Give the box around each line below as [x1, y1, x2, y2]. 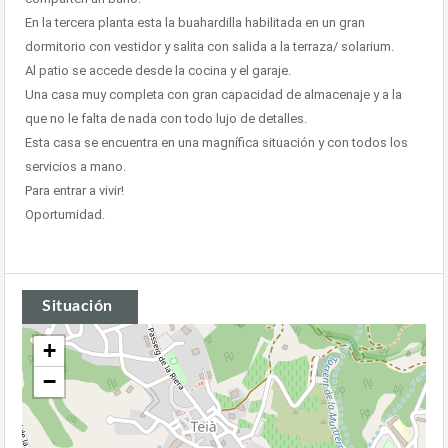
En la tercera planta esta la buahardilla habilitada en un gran [25, 15, 365, 31]
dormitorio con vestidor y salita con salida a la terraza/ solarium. [25, 39, 394, 55]
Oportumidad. [25, 207, 105, 223]
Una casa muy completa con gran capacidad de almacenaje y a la [25, 87, 402, 103]
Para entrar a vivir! [25, 183, 124, 199]
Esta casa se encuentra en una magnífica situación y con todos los [25, 135, 408, 151]
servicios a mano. [25, 159, 126, 175]
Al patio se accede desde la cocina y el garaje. [25, 63, 291, 79]
